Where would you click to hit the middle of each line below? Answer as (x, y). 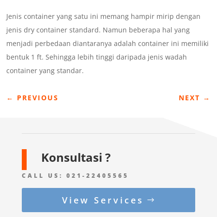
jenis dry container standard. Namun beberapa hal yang (98, 30)
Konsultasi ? (76, 157)
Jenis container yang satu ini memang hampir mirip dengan (104, 16)
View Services (103, 200)
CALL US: (44, 176)
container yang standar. (45, 71)
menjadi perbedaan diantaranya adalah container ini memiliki (108, 44)
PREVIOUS (38, 98)
